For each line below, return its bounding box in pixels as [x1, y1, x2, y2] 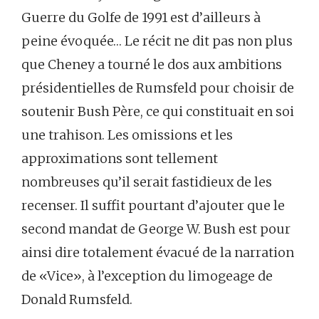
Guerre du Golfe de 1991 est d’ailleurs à [21, 9, 261, 26]
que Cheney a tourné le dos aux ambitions [21, 56, 282, 73]
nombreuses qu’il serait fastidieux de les [21, 173, 272, 190]
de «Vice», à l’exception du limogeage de [21, 267, 273, 284]
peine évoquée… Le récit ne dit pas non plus [21, 32, 293, 49]
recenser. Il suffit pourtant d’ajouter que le [21, 197, 285, 214]
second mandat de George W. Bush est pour [21, 220, 291, 237]
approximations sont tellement [21, 150, 218, 167]
